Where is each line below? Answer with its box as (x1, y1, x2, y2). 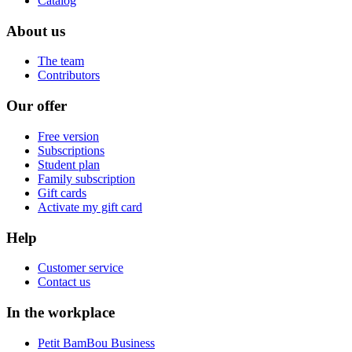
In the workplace (6, 304, 115, 321)
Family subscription (38, 171, 135, 185)
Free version (38, 129, 99, 143)
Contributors (38, 68, 100, 82)
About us (6, 22, 65, 39)
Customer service (38, 261, 123, 275)
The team (38, 54, 84, 68)
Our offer (6, 97, 67, 115)
